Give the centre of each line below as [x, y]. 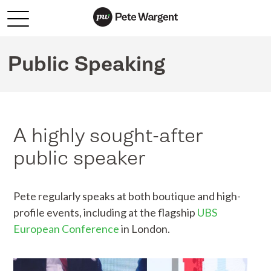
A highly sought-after [109, 136]
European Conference [67, 229]
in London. [145, 229]
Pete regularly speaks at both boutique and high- [127, 196]
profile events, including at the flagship [106, 213]
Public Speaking [87, 64]
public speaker [80, 158]
